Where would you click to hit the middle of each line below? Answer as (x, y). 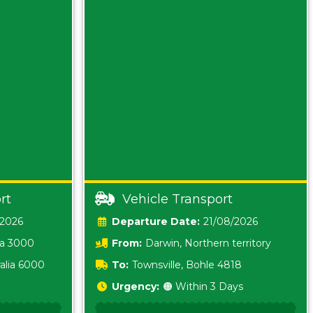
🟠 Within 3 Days (203, 287)
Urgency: (136, 287)
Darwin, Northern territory (208, 243)
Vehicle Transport (178, 199)
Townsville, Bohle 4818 (187, 265)
